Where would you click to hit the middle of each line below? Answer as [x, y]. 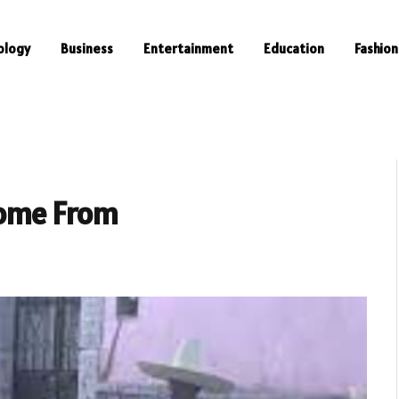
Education [294, 49]
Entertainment [188, 49]
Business [87, 49]
